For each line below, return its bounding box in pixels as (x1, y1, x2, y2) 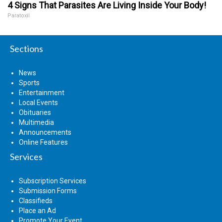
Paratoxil (7, 12, 30, 19)
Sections (10, 43, 43, 54)
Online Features (19, 138, 68, 146)
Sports (19, 78, 40, 87)
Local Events (19, 98, 58, 107)
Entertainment (19, 88, 64, 97)
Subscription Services (19, 176, 86, 185)
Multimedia (19, 118, 54, 126)
